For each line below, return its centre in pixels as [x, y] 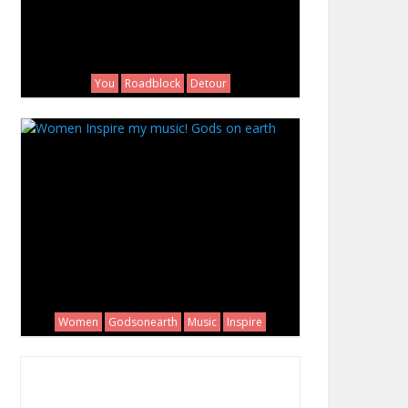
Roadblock [152, 83]
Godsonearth [143, 322]
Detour [208, 83]
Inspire [245, 322]
